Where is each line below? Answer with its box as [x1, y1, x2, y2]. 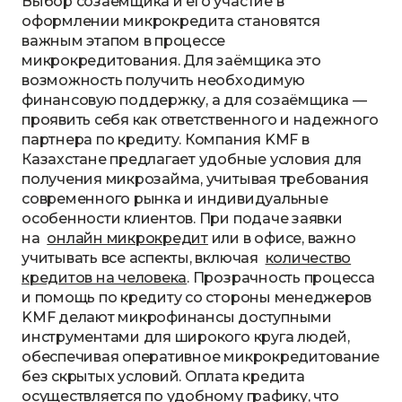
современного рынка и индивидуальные [22, 190, 328, 207]
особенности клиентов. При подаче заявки [22, 210, 343, 227]
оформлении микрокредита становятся [22, 13, 320, 30]
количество [265, 249, 352, 267]
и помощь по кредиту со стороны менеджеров [22, 289, 372, 306]
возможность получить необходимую [22, 72, 305, 89]
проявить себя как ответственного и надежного [22, 111, 379, 128]
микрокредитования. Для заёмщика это [22, 52, 321, 69]
